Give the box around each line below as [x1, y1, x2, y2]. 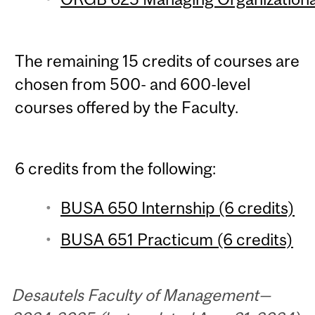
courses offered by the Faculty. [15, 97, 239, 117]
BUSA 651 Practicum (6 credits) [60, 230, 293, 250]
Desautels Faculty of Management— [11, 285, 271, 305]
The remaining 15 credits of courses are [15, 51, 300, 70]
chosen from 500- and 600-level [15, 74, 251, 94]
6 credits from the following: [15, 158, 217, 178]
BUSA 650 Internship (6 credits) [60, 198, 295, 218]
